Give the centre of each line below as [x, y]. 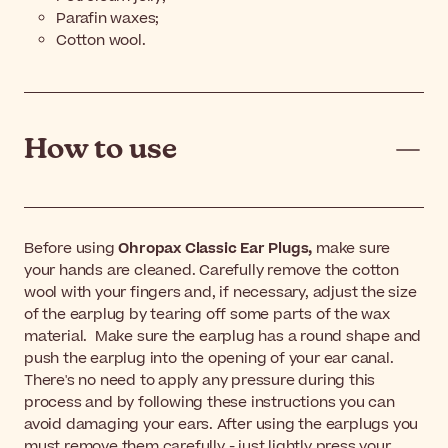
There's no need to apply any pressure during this [200, 380]
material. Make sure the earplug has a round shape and [223, 336]
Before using [71, 248]
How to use [100, 149]
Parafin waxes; [108, 18]
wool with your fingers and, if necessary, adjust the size [220, 292]
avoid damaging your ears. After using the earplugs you [221, 424]
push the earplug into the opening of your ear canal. [209, 358]
